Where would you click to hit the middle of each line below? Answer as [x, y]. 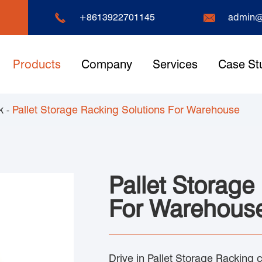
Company [106, 64]
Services [175, 64]
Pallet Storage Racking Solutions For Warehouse [126, 110]
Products [37, 64]
